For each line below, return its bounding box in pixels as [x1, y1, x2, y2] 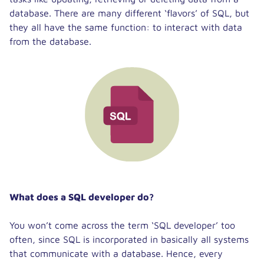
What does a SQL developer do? [9, 192, 154, 202]
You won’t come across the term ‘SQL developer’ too [9, 220, 235, 230]
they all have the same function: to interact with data [9, 22, 242, 32]
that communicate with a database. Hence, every [9, 248, 223, 259]
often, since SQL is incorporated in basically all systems [9, 234, 249, 245]
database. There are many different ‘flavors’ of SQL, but [9, 8, 249, 18]
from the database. [9, 36, 91, 47]
